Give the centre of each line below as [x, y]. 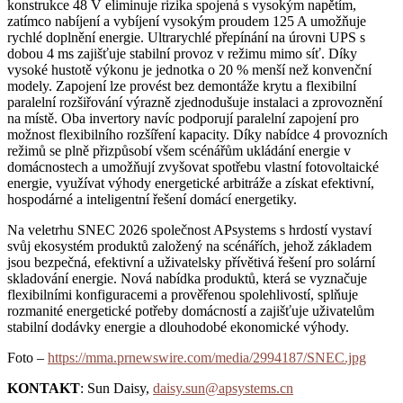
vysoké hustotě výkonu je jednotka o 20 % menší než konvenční [189, 69]
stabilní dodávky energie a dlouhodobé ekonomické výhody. [178, 327]
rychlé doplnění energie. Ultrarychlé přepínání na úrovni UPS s [186, 37]
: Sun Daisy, [116, 388]
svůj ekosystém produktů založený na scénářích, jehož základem [189, 246]
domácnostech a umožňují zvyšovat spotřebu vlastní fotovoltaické [193, 166]
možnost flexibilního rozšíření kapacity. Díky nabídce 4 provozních [197, 134]
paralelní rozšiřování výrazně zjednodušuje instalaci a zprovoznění [195, 102]
